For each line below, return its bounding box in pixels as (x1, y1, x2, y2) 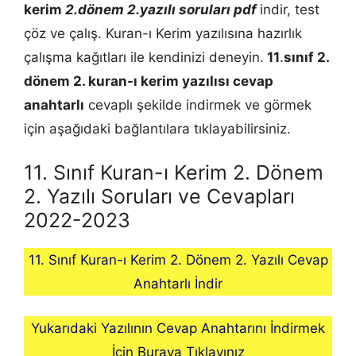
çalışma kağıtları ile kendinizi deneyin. (24, 48, 264, 65)
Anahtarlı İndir (133, 276, 222, 292)
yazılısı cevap (182, 72, 273, 89)
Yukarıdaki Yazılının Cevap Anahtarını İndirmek (31, 319, 325, 336)
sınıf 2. (284, 48, 329, 65)
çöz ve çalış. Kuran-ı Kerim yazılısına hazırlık (24, 25, 302, 41)
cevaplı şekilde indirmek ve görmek (84, 96, 311, 113)
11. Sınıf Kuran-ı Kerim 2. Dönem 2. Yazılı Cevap (28, 252, 328, 269)
